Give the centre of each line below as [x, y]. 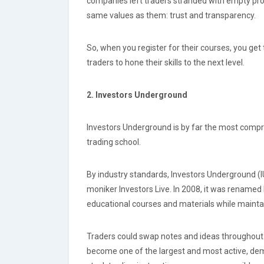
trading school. [114, 142]
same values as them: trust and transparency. [171, 15]
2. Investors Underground [137, 95]
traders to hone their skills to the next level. [166, 62]
